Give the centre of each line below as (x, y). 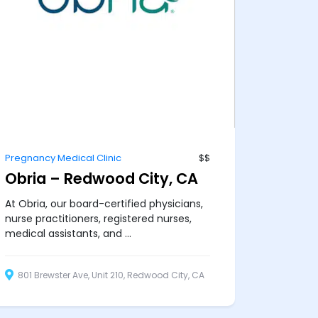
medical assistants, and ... (68, 233)
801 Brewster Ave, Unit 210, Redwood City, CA (110, 275)
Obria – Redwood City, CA (101, 178)
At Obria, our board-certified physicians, (104, 203)
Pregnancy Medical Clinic (63, 158)
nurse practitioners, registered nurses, (98, 218)
